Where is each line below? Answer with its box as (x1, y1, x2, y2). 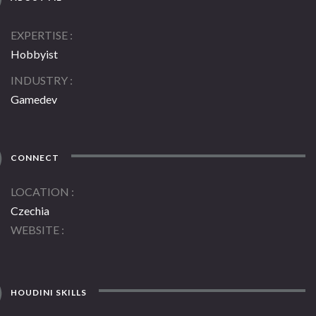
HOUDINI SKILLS (8, 287, 87, 298)
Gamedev (11, 92, 57, 107)
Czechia (11, 204, 49, 218)
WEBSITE (11, 223, 59, 237)
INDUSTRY (11, 73, 68, 87)
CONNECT (8, 152, 60, 164)
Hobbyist (11, 47, 58, 61)
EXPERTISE (11, 28, 68, 42)
